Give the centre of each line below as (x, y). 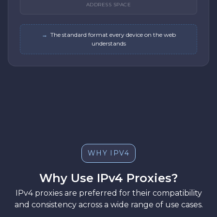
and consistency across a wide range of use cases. (108, 205)
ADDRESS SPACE (108, 5)
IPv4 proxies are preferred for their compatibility (108, 193)
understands (108, 44)
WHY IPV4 (108, 153)
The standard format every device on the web (113, 35)
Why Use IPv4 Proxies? (108, 178)
